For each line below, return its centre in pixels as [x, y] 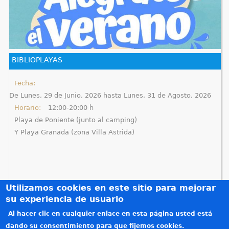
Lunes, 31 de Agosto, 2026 [167, 95]
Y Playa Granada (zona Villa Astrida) [74, 132]
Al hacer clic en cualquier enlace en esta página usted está [110, 214]
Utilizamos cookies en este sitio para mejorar [111, 188]
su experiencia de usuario [65, 199]
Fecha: [26, 83]
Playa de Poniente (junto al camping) [75, 120]
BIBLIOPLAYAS [37, 60]
